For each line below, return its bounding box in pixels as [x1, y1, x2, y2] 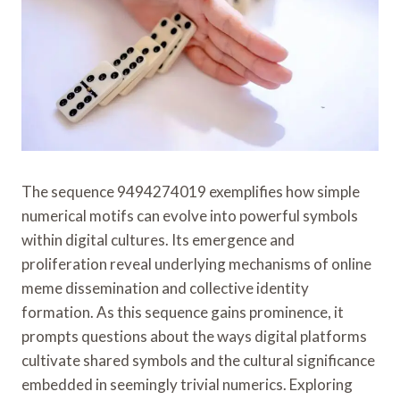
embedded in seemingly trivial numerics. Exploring [21, 374, 353, 394]
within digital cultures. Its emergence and [21, 229, 295, 249]
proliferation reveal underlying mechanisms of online [21, 254, 371, 273]
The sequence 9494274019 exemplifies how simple [21, 181, 360, 201]
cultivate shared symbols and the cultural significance [21, 350, 375, 370]
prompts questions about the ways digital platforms [21, 326, 367, 346]
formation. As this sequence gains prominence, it [21, 302, 344, 321]
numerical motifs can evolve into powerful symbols [21, 205, 358, 225]
